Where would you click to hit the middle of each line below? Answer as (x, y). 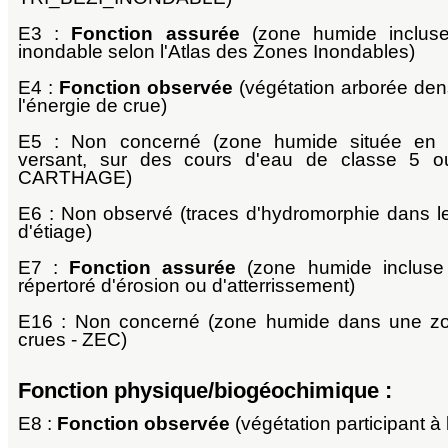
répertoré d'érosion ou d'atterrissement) (186, 286)
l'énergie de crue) (92, 106)
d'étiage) (55, 232)
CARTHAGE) (75, 178)
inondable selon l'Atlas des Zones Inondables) (216, 52)
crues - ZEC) (72, 340)
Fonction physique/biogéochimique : (205, 391)
